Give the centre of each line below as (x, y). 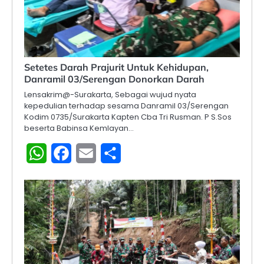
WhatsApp (71, 153)
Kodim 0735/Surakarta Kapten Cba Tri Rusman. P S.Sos (128, 117)
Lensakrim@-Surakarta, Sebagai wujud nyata (110, 95)
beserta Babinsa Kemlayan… (79, 128)
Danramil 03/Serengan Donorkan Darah (114, 79)
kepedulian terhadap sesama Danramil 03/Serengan (126, 106)
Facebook (95, 153)
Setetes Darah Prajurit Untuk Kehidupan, (116, 67)
